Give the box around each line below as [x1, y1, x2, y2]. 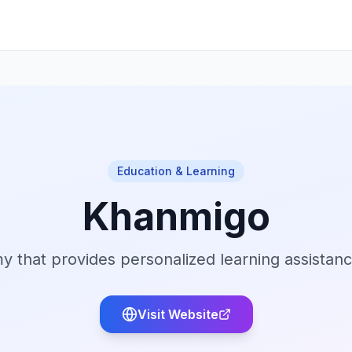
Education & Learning [117, 164, 235, 178]
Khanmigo [82, 193, 270, 240]
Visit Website [137, 306, 218, 322]
